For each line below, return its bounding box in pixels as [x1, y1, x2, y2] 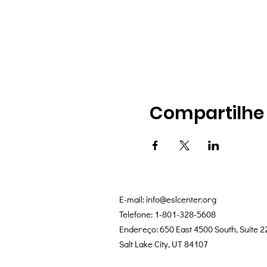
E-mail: [119, 193, 146, 205]
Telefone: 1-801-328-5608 [119, 208, 216, 220]
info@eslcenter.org [146, 193, 216, 205]
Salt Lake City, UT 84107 [119, 238, 208, 250]
